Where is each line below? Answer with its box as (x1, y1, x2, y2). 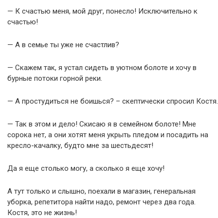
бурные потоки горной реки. (7, 74, 102, 83)
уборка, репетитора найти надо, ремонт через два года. (7, 198, 196, 206)
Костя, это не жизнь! (7, 208, 77, 217)
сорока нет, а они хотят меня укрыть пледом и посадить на (7, 130, 208, 139)
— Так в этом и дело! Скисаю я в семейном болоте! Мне (7, 120, 196, 128)
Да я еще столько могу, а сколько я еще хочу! (7, 164, 164, 173)
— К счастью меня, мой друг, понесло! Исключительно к (7, 7, 198, 16)
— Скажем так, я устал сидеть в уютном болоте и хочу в (7, 63, 197, 72)
